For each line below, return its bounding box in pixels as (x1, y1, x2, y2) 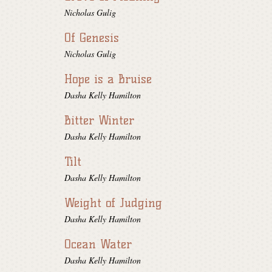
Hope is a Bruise (64, 72, 152, 87)
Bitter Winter (64, 113, 134, 128)
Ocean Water (64, 237, 132, 252)
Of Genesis (64, 30, 119, 46)
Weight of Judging (64, 195, 162, 211)
